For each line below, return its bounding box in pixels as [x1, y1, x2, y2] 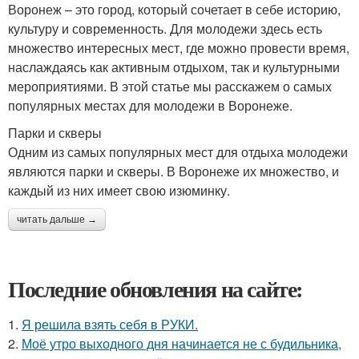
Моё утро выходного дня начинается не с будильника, [22, 334, 341, 353]
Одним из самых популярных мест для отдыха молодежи [8, 143, 348, 161]
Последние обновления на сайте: [8, 272, 303, 305]
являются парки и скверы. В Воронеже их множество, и [8, 162, 339, 180]
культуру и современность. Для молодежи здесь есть [8, 19, 322, 38]
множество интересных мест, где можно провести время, [8, 38, 349, 57]
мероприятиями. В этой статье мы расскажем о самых [8, 77, 332, 95]
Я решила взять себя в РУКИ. [22, 315, 198, 333]
